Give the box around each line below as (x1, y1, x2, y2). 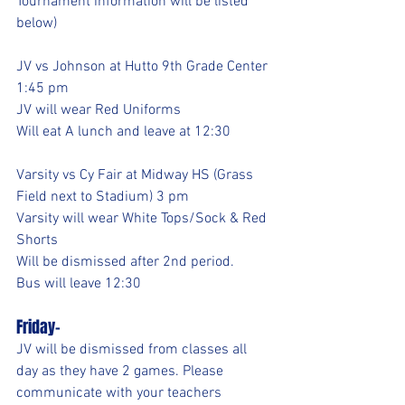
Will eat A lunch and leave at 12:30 (16, 123, 231, 141)
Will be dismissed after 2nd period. (16, 253, 234, 271)
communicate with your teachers (16, 384, 225, 402)
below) (16, 14, 57, 33)
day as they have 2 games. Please (16, 363, 227, 381)
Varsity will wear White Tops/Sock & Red (16, 210, 270, 228)
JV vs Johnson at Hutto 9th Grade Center (16, 58, 271, 76)
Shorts (16, 231, 58, 250)
